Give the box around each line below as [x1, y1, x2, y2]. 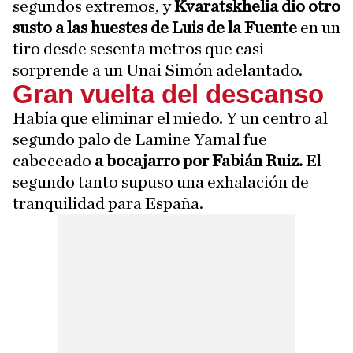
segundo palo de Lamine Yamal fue [13, 131, 267, 149]
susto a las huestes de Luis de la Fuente [13, 19, 300, 37]
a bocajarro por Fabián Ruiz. [95, 152, 306, 170]
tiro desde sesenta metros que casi [13, 40, 264, 58]
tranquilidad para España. [13, 195, 203, 213]
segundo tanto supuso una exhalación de [13, 173, 309, 191]
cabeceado [13, 152, 95, 170]
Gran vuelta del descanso [13, 80, 324, 110]
